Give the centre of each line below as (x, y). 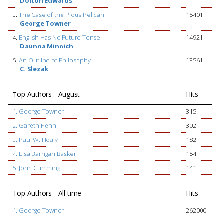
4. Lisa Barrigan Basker (44, 154)
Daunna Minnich (46, 46)
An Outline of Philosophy (55, 60)
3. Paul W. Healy (35, 139)
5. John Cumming (36, 168)
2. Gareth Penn (34, 125)
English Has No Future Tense (60, 37)
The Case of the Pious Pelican (62, 15)
